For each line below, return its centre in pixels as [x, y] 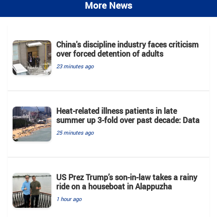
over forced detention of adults [110, 54]
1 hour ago [69, 199]
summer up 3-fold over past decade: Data [128, 120]
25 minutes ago [75, 133]
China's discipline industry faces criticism [127, 45]
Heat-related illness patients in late [116, 111]
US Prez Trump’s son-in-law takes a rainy [127, 178]
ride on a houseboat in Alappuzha [114, 187]
